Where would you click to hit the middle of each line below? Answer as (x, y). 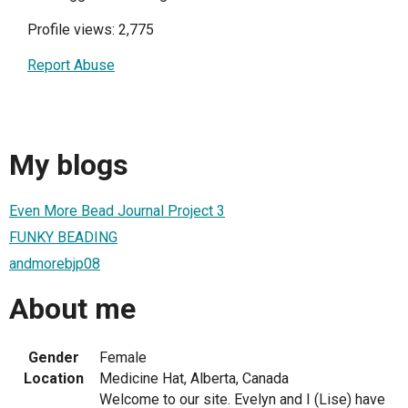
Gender (54, 357)
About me (72, 309)
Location (54, 378)
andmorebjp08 (55, 263)
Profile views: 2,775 (91, 30)
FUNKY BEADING (63, 237)
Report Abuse (71, 65)
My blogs (69, 165)
